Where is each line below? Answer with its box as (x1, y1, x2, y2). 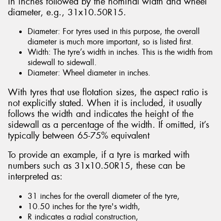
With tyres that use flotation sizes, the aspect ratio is (8, 86, 208, 98)
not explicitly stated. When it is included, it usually (8, 97, 202, 109)
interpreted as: (8, 171, 63, 183)
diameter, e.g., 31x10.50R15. (8, 6, 126, 18)
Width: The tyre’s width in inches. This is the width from (28, 47, 213, 58)
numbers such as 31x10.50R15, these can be (8, 160, 185, 172)
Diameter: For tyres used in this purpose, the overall (28, 26, 200, 37)
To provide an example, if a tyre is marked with (8, 149, 190, 161)
